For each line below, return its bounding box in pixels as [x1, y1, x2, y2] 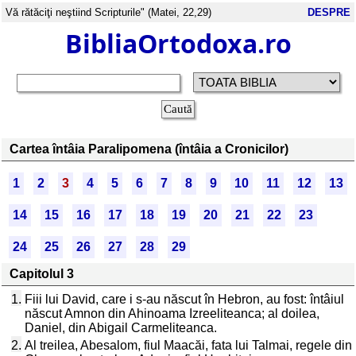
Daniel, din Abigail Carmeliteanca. [25, 321, 217, 335]
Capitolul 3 [10, 267, 74, 281]
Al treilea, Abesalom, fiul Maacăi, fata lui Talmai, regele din [25, 339, 352, 352]
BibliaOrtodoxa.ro [64, 26, 292, 60]
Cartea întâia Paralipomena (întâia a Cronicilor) [10, 142, 288, 156]
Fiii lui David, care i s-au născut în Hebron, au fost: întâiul [25, 292, 344, 306]
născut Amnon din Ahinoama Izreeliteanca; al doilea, [25, 307, 319, 320]
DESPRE [308, 6, 350, 18]
